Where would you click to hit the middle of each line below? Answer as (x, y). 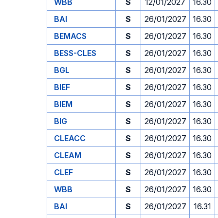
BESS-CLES (75, 53)
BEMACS (70, 36)
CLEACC (70, 138)
